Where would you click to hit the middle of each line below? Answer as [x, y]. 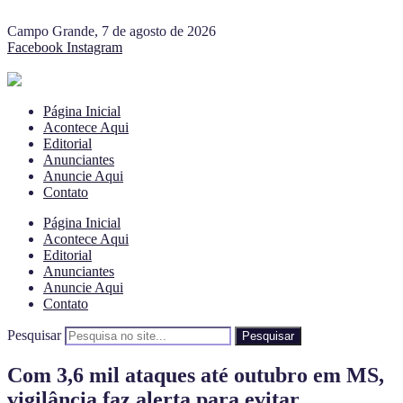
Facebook [35, 47]
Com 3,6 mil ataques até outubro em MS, [196, 375]
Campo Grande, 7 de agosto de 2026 [112, 31]
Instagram [94, 47]
